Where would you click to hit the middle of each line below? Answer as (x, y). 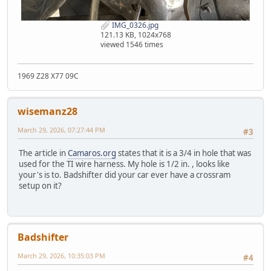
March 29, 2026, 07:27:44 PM (61, 130)
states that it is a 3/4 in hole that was (184, 153)
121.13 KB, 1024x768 (135, 35)
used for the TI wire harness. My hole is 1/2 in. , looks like (124, 164)
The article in (43, 153)
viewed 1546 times (132, 45)
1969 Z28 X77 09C (48, 76)
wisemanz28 (47, 112)
